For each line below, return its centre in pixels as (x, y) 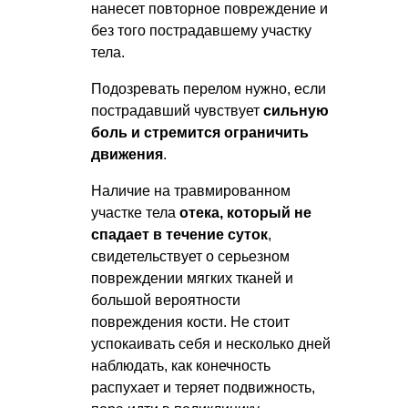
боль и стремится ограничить (200, 133)
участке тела (133, 213)
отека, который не (244, 213)
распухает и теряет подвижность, (203, 388)
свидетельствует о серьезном (190, 257)
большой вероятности (166, 301)
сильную (296, 111)
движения (127, 155)
